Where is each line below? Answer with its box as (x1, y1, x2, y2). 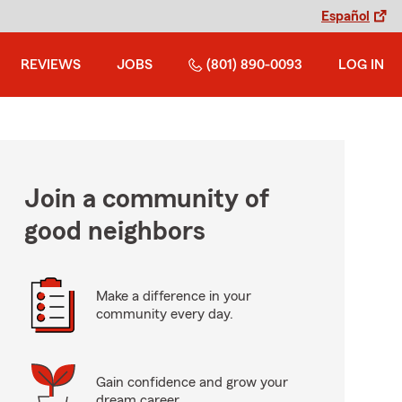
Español (321, 9, 370, 23)
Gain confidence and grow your (95, 375, 288, 389)
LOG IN (338, 57, 384, 72)
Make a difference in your (95, 289, 251, 303)
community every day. (95, 307, 233, 321)
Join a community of (23, 186, 269, 213)
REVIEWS (21, 57, 81, 72)
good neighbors (23, 218, 205, 245)
